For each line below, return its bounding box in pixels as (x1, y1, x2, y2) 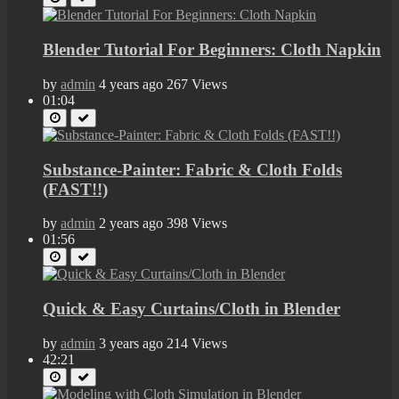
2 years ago (99, 216, 163, 232)
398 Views (167, 216, 227, 232)
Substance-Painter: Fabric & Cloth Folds (43, 159, 342, 179)
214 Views (167, 335, 227, 351)
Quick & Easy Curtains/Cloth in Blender (43, 299, 340, 319)
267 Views (167, 76, 227, 92)
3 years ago (99, 335, 163, 351)
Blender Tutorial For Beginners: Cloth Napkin (43, 40, 381, 60)
